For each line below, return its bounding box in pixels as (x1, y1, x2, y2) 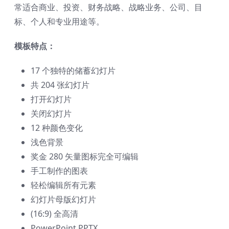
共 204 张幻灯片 (31, 79, 89, 91)
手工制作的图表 (31, 165, 88, 177)
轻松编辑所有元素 (31, 179, 96, 191)
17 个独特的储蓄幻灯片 (31, 65, 116, 77)
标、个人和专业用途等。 (14, 16, 104, 28)
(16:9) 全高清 (31, 208, 78, 220)
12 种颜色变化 (31, 122, 83, 134)
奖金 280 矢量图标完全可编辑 (31, 151, 139, 163)
